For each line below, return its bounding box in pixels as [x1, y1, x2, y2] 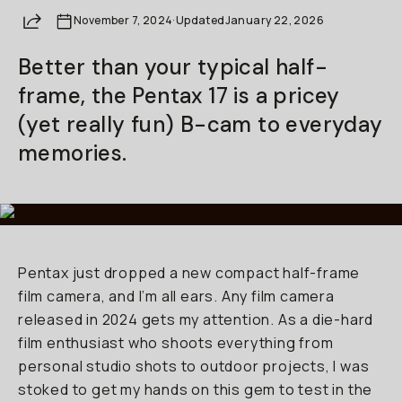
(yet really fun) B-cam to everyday [18, 110, 383, 138]
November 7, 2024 [74, 13, 173, 28]
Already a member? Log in [125, 13, 277, 30]
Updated [175, 13, 225, 28]
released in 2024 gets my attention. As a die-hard [18, 310, 374, 329]
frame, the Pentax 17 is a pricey [18, 82, 340, 109]
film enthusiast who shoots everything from [18, 333, 334, 353]
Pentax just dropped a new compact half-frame [18, 263, 361, 283]
